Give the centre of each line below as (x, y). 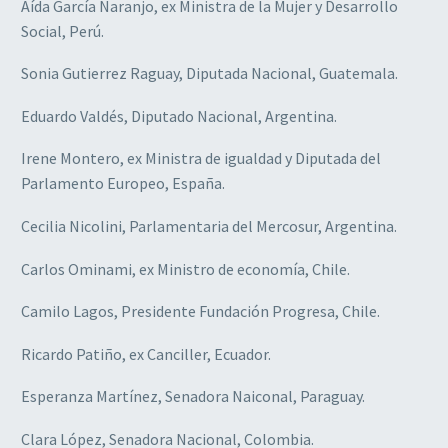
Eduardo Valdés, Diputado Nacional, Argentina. (179, 115)
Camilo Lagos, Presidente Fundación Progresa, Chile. (200, 311)
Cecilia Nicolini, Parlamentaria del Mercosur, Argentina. (209, 225)
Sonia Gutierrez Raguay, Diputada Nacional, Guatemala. (209, 73)
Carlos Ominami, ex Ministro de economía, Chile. (185, 268)
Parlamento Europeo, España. (123, 183)
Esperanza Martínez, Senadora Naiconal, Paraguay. (193, 396)
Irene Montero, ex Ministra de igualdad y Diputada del (201, 158)
